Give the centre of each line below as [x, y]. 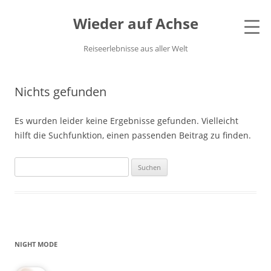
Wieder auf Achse [135, 23]
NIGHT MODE [36, 244]
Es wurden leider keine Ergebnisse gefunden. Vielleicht [126, 121]
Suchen [29, 164]
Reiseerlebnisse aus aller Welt [135, 48]
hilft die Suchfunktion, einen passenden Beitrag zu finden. [133, 135]
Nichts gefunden [60, 92]
